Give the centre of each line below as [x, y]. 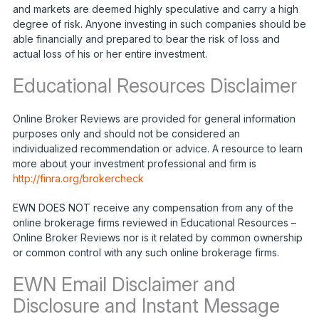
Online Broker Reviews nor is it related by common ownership [157, 237]
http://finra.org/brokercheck [78, 178]
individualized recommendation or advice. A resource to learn [157, 148]
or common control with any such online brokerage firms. [146, 252]
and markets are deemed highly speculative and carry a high [155, 9]
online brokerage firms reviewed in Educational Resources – [154, 222]
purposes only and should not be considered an [126, 133]
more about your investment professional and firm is [134, 163]
